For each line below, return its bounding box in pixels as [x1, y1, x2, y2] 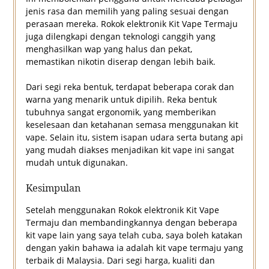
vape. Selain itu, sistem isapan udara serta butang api [25, 131, 243, 144]
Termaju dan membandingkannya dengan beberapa [25, 217, 237, 229]
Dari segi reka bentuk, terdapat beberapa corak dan [25, 81, 234, 93]
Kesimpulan [25, 181, 81, 195]
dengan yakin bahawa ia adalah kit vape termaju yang [25, 242, 243, 254]
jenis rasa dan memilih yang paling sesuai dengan [25, 5, 229, 17]
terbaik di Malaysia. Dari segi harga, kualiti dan [25, 255, 215, 267]
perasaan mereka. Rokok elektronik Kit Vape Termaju [25, 18, 238, 30]
